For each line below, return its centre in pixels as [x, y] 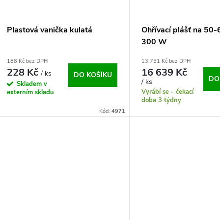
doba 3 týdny [162, 100]
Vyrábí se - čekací [168, 92]
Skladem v [32, 84]
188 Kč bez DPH [27, 61]
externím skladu [30, 92]
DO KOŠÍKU [93, 75]
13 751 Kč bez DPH [166, 61]
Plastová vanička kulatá [50, 30]
